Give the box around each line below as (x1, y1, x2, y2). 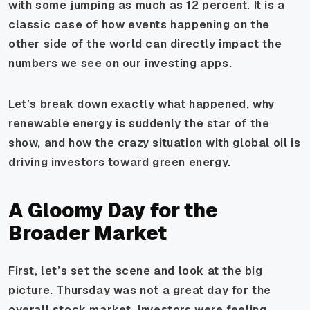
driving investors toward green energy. (8, 154, 231, 170)
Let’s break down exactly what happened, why (8, 96, 275, 111)
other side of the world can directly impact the (8, 36, 282, 51)
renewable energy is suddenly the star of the (8, 116, 270, 131)
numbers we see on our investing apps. (8, 55, 232, 71)
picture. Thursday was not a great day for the (8, 282, 272, 298)
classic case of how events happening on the (8, 17, 270, 32)
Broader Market (8, 220, 167, 246)
